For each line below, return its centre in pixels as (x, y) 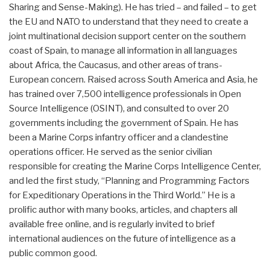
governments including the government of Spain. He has (124, 123)
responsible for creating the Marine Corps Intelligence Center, (135, 166)
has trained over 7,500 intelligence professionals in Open (125, 94)
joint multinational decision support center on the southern (127, 36)
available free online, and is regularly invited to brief (112, 224)
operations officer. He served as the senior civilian (111, 152)
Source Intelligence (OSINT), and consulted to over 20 (119, 108)
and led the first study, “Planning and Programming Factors (129, 181)
